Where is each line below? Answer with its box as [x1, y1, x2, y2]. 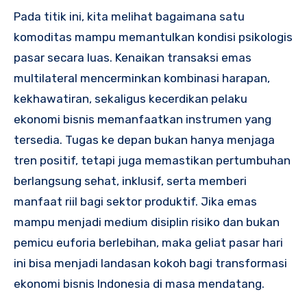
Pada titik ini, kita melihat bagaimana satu [14, 9, 245, 23]
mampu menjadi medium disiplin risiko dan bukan [14, 214, 280, 229]
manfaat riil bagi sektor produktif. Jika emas [14, 194, 257, 208]
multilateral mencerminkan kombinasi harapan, [14, 71, 270, 85]
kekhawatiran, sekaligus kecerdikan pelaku [14, 91, 247, 106]
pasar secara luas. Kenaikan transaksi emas [14, 50, 251, 64]
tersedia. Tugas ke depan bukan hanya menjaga [14, 132, 275, 147]
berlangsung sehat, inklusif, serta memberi [14, 173, 247, 188]
